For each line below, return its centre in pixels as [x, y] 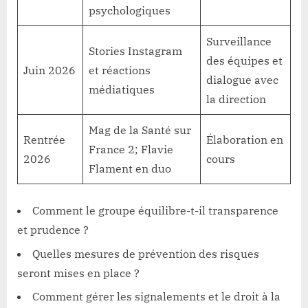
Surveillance [239, 42]
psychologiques [130, 11]
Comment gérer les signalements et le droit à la [156, 297]
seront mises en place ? [78, 273]
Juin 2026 [49, 70]
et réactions [120, 70]
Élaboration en [245, 140]
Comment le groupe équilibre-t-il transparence [155, 211]
